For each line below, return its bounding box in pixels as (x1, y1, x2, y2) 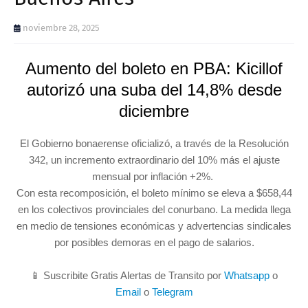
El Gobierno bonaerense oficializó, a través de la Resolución (19, 137, 289, 149)
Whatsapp (224, 269, 269, 281)
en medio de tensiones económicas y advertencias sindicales (16, 219, 291, 232)
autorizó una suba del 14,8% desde (26, 80, 282, 99)
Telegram (151, 285, 193, 298)
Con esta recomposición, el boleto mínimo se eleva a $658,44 (16, 186, 292, 199)
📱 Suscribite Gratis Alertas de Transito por (30, 269, 224, 281)
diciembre (119, 101, 189, 120)
